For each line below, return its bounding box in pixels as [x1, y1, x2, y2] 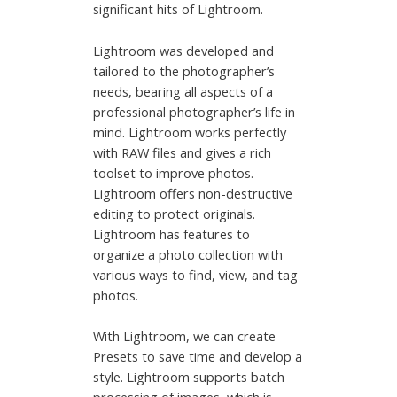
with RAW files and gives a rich [93, 143, 272, 161]
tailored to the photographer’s [93, 61, 276, 80]
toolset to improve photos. [93, 163, 254, 182]
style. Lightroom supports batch [93, 368, 285, 386]
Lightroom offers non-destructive [93, 183, 293, 202]
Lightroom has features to [93, 224, 251, 243]
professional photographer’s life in [93, 102, 296, 121]
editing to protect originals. [93, 204, 256, 222]
